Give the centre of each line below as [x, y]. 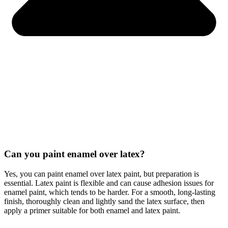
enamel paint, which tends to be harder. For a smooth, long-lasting [110, 192]
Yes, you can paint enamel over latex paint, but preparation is [102, 174]
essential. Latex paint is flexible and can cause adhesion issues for [109, 183]
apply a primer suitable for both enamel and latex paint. [92, 210]
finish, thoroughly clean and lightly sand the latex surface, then [104, 201]
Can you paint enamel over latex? [75, 154]
